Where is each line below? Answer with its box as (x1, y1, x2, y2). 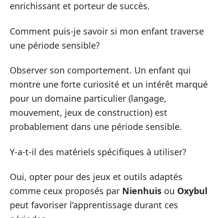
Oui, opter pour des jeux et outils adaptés (10, 171, 182, 183)
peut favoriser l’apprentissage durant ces (10, 199, 178, 211)
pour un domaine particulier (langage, (10, 92, 166, 105)
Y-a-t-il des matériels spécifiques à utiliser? (10, 145, 186, 158)
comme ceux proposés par (10, 185, 122, 197)
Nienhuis (122, 185, 162, 197)
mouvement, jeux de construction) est (10, 107, 167, 119)
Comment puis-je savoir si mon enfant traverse (10, 25, 204, 37)
